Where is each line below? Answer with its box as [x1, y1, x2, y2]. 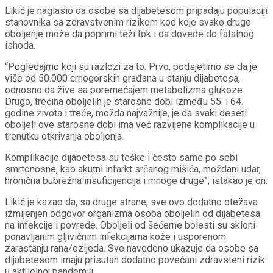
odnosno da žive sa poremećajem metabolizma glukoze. [5, 84, 244, 96]
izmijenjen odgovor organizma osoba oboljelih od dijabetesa [5, 208, 260, 220]
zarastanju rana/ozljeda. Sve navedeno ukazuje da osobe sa [5, 243, 258, 255]
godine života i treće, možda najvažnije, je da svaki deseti [5, 107, 247, 119]
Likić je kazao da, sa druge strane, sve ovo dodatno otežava [5, 196, 258, 208]
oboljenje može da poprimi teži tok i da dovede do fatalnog [5, 28, 254, 40]
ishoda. [5, 40, 35, 52]
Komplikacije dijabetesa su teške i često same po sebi [5, 152, 238, 164]
